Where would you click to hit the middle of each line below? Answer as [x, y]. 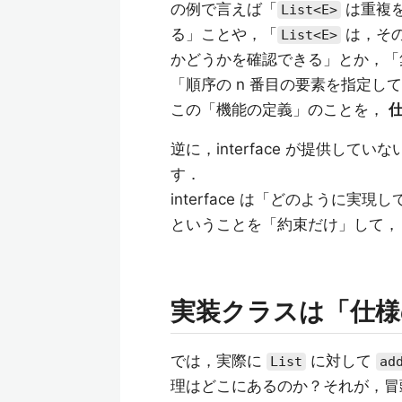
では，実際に [218, 361]
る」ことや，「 [224, 34]
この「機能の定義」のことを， [280, 109]
